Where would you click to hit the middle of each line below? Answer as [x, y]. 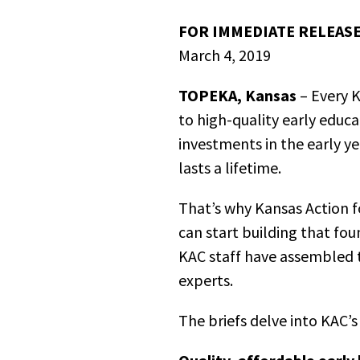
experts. [207, 280]
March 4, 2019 [225, 55]
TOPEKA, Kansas [237, 96]
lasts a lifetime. [230, 168]
